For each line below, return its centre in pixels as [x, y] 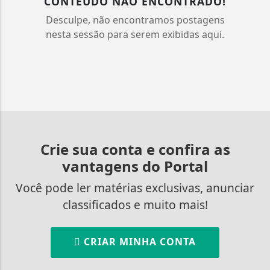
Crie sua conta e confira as [135, 149]
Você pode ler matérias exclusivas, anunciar [135, 187]
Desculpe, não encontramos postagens [135, 20]
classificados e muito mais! [135, 204]
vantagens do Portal [135, 166]
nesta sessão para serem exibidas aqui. [135, 34]
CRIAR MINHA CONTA [138, 241]
